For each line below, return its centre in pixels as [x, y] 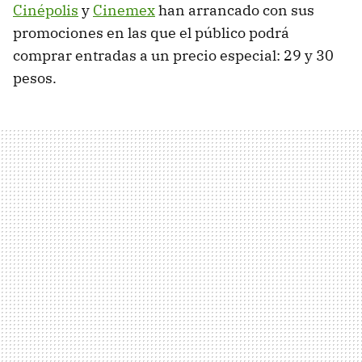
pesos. [35, 78]
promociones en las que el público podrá [151, 33]
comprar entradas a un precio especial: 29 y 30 [173, 56]
